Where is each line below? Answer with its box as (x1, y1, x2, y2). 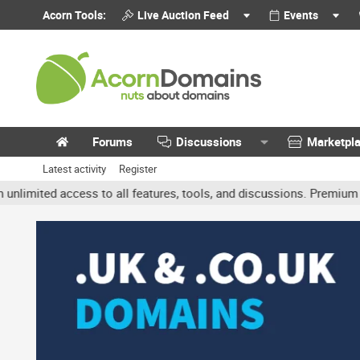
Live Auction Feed (137, 7, 229, 22)
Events (284, 7, 319, 22)
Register (119, 162, 157, 176)
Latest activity (43, 162, 106, 176)
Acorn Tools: (43, 7, 106, 22)
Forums (92, 133, 133, 149)
